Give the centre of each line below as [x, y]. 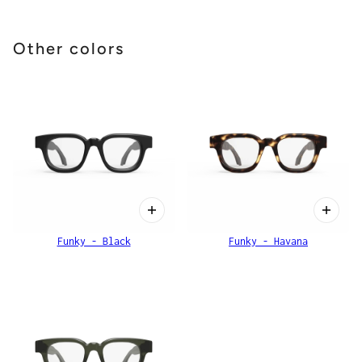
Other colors [69, 48]
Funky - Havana [268, 241]
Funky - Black [94, 241]
